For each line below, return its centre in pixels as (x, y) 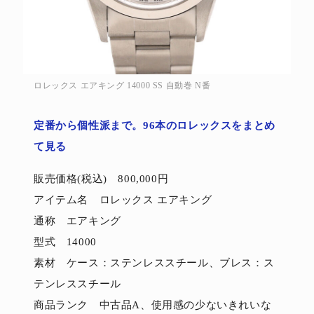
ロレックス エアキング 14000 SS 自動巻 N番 (122, 85)
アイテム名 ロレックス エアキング (123, 199)
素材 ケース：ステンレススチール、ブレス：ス (154, 262)
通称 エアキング (77, 220)
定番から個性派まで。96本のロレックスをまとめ (155, 125)
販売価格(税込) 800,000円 (101, 178)
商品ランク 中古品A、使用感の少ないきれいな (153, 305)
